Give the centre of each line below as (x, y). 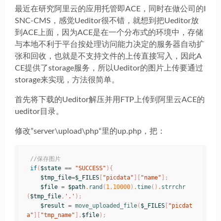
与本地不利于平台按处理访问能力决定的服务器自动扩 (110, 44)
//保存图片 (45, 159)
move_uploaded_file (106, 205)
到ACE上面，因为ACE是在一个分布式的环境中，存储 (109, 33)
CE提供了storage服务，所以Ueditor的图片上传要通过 (109, 68)
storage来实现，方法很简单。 (67, 80)
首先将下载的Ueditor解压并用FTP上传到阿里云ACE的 (110, 100)
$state (51, 168)
